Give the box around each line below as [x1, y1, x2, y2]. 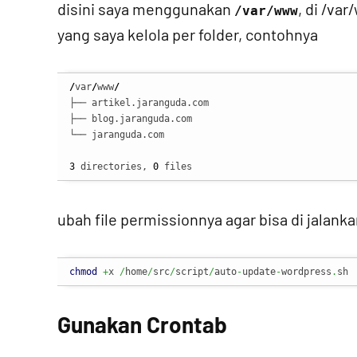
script [175, 266, 209, 277]
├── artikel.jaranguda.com [69, 97, 209, 108]
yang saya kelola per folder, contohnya [57, 25, 318, 44]
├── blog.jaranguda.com [69, 113, 192, 124]
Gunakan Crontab [57, 311, 227, 338]
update [242, 266, 276, 277]
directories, [75, 161, 153, 172]
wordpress [281, 266, 331, 277]
